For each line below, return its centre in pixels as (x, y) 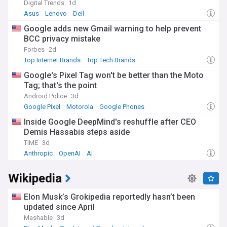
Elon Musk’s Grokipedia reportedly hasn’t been (109, 197)
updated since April (59, 207)
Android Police (45, 96)
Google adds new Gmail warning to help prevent (112, 29)
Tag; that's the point (60, 85)
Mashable (38, 218)
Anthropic (38, 153)
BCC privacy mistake (62, 39)
